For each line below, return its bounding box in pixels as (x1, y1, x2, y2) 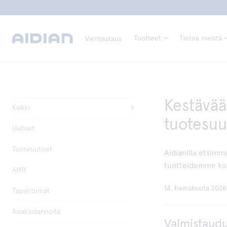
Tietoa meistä (179, 35, 222, 42)
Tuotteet (134, 35, 161, 42)
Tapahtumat (12, 187, 50, 195)
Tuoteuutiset (12, 146, 52, 153)
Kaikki (12, 104, 30, 111)
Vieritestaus (85, 35, 122, 43)
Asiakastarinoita (12, 208, 60, 215)
